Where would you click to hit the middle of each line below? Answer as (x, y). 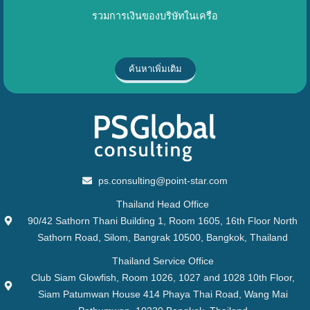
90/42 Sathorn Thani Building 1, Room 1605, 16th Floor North (163, 220)
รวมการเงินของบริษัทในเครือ (155, 16)
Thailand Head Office (163, 204)
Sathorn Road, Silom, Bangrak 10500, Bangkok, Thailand (163, 237)
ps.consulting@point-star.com (163, 180)
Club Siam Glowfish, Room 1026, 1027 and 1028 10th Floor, (163, 277)
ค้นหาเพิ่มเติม (155, 69)
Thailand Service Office (163, 261)
